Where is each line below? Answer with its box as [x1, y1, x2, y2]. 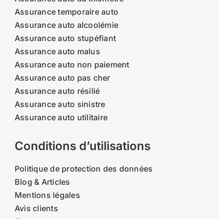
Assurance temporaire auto [14, 7, 118, 17]
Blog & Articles [14, 177, 70, 187]
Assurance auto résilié [14, 86, 100, 96]
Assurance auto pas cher [14, 73, 110, 83]
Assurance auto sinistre [14, 99, 106, 109]
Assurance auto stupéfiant [14, 33, 116, 44]
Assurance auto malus [14, 46, 100, 57]
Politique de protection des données [14, 164, 153, 174]
